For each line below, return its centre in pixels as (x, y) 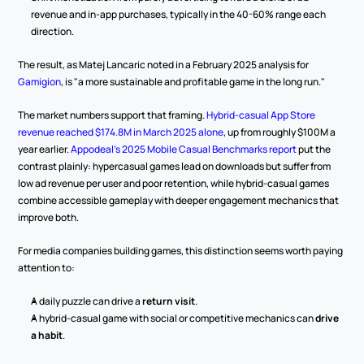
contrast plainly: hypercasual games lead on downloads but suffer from (175, 166)
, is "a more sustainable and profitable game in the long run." (193, 82)
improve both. (49, 217)
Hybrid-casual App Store (261, 115)
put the (314, 149)
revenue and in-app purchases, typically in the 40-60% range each (179, 14)
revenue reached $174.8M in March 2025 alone (121, 132)
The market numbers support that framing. (113, 115)
